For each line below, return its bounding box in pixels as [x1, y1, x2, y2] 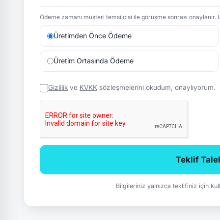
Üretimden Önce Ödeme [53, 31, 132, 40]
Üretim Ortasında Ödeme [53, 56, 134, 65]
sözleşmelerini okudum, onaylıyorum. [97, 83, 216, 92]
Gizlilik [48, 83, 68, 92]
